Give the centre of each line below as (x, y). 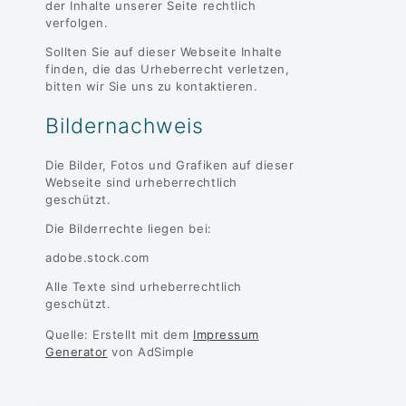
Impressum (226, 334)
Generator (77, 351)
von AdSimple (151, 351)
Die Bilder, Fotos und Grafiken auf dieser (170, 164)
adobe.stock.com (97, 257)
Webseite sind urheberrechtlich (141, 182)
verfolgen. (77, 22)
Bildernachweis (125, 126)
